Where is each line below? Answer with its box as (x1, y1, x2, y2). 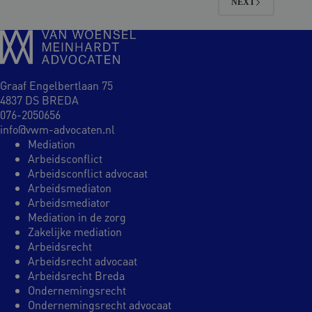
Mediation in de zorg (28, 210, 126, 224)
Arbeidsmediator (28, 195, 110, 210)
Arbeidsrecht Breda (28, 268, 125, 283)
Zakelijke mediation (28, 224, 122, 239)
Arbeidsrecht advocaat (28, 253, 137, 268)
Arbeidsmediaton (28, 180, 111, 195)
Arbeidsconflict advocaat (28, 166, 148, 180)
